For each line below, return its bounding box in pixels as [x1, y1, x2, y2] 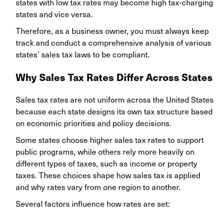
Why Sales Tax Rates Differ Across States [16, 70, 213, 84]
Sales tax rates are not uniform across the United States [16, 93, 214, 106]
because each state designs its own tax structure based [16, 105, 213, 117]
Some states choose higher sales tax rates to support [16, 134, 204, 146]
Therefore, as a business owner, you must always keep [16, 25, 209, 37]
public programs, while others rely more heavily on [16, 145, 194, 158]
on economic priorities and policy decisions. [16, 117, 171, 129]
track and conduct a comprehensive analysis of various [16, 36, 211, 49]
